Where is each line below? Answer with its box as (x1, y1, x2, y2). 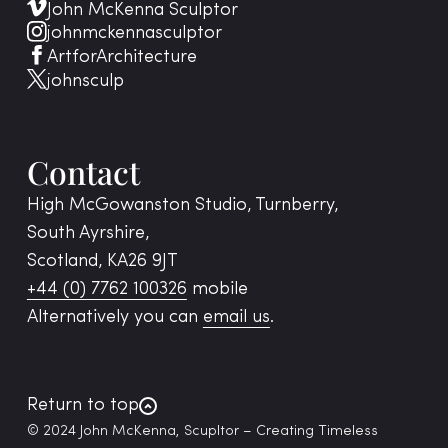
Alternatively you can (26, 307, 203, 327)
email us (202, 307, 270, 327)
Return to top (26, 395, 139, 415)
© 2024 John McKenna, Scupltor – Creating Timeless (26, 423, 378, 439)
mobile (186, 279, 248, 299)
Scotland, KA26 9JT (26, 251, 178, 271)
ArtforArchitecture (47, 47, 198, 67)
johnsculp (47, 71, 125, 91)
